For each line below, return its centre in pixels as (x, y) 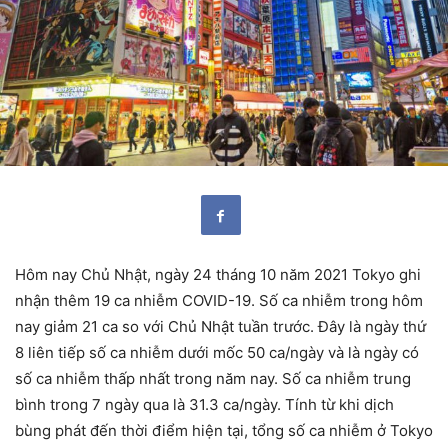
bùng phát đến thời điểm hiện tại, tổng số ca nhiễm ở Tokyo (224, 431)
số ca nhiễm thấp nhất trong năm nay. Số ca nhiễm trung (213, 379)
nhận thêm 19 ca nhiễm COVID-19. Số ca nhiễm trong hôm (219, 301)
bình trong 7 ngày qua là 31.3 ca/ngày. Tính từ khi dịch (204, 405)
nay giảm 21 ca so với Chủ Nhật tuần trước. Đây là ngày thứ (220, 327)
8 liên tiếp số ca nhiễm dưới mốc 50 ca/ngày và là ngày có (217, 353)
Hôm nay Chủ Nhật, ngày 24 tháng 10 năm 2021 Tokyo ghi (218, 275)
